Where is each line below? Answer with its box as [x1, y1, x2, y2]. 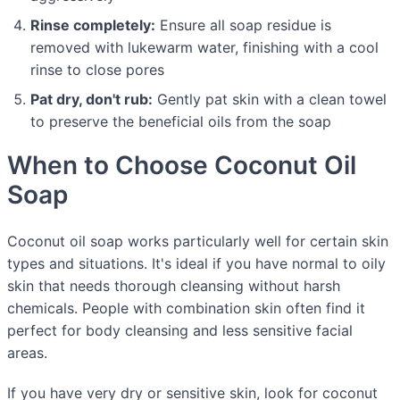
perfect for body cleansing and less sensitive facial [7, 321, 353, 340]
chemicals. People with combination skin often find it [7, 299, 365, 318]
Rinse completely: [30, 16, 155, 35]
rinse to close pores [30, 61, 164, 79]
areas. [7, 344, 47, 362]
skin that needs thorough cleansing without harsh [7, 277, 340, 296]
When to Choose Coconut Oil [7, 150, 356, 181]
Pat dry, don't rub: [30, 90, 153, 109]
